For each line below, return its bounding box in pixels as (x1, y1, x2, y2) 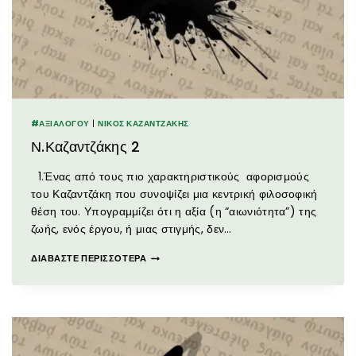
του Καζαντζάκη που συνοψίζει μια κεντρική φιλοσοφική (31, 186, 318, 203)
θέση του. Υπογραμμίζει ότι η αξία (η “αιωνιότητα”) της (31, 203, 317, 220)
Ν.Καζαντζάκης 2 (31, 137, 141, 157)
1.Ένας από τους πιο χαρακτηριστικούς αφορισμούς (31, 168, 310, 185)
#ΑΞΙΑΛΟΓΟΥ (31, 118, 90, 129)
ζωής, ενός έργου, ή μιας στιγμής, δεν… (31, 221, 232, 238)
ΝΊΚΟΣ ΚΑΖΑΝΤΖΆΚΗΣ (98, 118, 189, 129)
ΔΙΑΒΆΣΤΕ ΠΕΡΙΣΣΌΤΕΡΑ (31, 252, 147, 265)
